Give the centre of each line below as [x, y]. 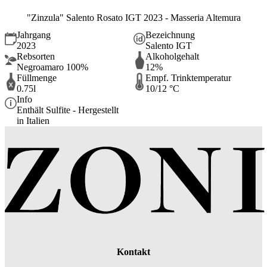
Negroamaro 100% [52, 67]
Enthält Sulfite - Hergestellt [68, 110]
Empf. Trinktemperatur [188, 77]
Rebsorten [36, 56]
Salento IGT [169, 45]
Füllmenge [37, 77]
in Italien [33, 120]
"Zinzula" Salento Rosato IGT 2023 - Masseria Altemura [133, 18]
